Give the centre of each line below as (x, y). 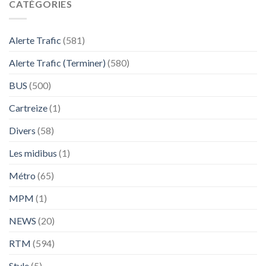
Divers (22, 130)
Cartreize (28, 107)
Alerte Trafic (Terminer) (57, 62)
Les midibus (33, 153)
